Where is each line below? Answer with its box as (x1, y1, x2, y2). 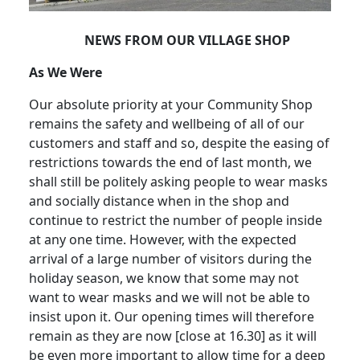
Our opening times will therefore (114, 307, 314, 325)
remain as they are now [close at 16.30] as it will (29, 326, 317, 345)
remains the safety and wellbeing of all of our (29, 114, 305, 133)
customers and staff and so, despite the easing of (29, 133, 329, 152)
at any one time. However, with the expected (29, 230, 297, 248)
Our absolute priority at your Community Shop (29, 95, 313, 113)
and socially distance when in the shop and (29, 191, 289, 210)
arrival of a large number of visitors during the (29, 249, 312, 268)
